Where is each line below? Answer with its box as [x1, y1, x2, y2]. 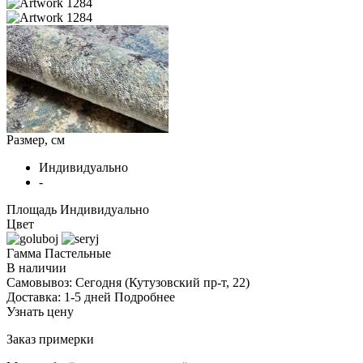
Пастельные [45, 246, 111, 260]
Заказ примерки [6, 331, 94, 346]
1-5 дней [64, 289, 111, 304]
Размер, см [6, 132, 65, 147]
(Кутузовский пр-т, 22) [122, 275, 250, 289]
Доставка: [6, 289, 64, 304]
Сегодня [75, 275, 122, 289]
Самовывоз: [6, 275, 75, 289]
